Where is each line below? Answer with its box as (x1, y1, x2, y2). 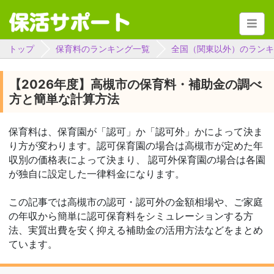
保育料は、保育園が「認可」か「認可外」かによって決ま (9, 126, 263, 138)
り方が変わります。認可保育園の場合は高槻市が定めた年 (9, 140, 263, 152)
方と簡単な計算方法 (9, 92, 119, 107)
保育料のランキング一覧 (56, 43, 150, 54)
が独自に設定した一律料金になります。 (9, 168, 185, 180)
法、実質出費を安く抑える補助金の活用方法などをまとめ (9, 224, 263, 237)
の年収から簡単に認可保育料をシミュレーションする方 (9, 210, 253, 223)
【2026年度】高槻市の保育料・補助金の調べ (9, 77, 262, 92)
